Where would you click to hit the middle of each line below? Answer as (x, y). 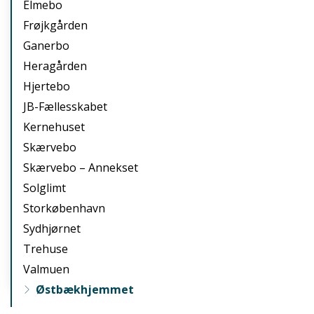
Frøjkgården (55, 26)
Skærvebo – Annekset (81, 168)
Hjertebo (47, 87)
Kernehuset (54, 127)
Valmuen (46, 269)
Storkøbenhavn (64, 209)
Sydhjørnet (52, 229)
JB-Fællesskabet (65, 107)
